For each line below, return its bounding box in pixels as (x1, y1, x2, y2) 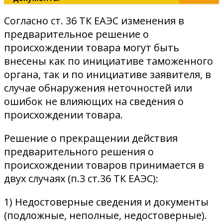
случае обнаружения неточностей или (4, 81, 192, 95)
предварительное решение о (4, 27, 149, 41)
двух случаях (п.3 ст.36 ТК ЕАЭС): (4, 172, 158, 186)
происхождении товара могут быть (4, 41, 179, 55)
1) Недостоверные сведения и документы (4, 195, 209, 209)
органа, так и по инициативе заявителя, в (4, 68, 211, 82)
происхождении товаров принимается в (4, 158, 204, 172)
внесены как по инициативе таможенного (4, 54, 213, 68)
